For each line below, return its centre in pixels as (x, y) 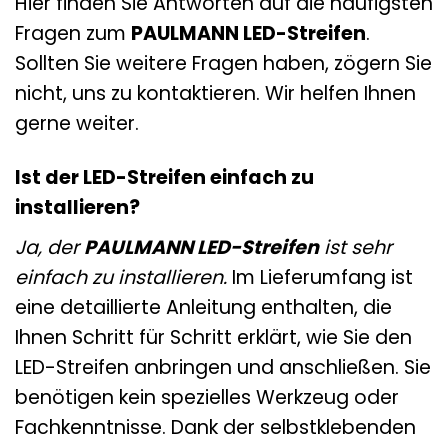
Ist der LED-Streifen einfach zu (164, 178)
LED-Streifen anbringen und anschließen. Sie (223, 368)
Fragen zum (73, 33)
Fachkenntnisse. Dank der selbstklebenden (215, 428)
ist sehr (355, 248)
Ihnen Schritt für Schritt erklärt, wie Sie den (213, 338)
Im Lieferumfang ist (320, 278)
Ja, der (49, 248)
